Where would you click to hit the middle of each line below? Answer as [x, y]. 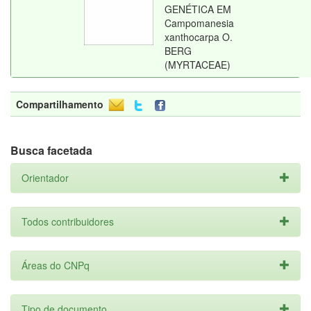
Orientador [45, 178]
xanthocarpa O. [199, 37]
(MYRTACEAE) [197, 65]
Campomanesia [199, 23]
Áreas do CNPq [56, 265]
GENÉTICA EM [198, 9]
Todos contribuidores [68, 221]
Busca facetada [51, 150]
